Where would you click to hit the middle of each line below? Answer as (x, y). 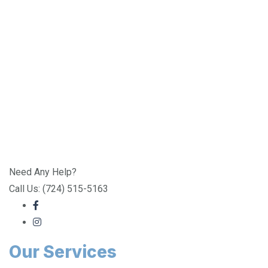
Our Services (63, 244)
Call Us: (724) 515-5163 (59, 181)
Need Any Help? (43, 164)
